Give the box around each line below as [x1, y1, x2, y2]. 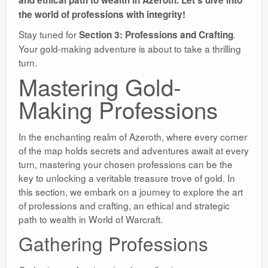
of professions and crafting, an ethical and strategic [19, 199, 230, 212]
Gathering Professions [19, 230, 208, 257]
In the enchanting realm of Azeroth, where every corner [19, 130, 247, 144]
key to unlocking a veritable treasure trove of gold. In [19, 171, 235, 185]
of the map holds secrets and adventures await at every [19, 144, 249, 157]
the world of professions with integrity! [19, 8, 185, 22]
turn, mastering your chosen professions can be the [19, 157, 233, 171]
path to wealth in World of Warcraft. [19, 212, 163, 226]
